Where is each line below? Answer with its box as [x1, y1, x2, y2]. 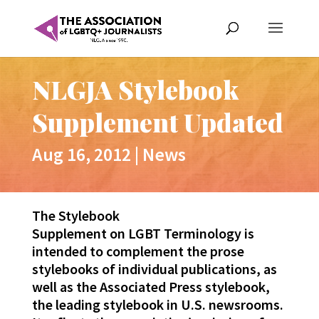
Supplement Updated [31, 105, 283, 140]
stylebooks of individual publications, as [31, 260, 277, 278]
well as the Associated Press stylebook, [31, 278, 270, 296]
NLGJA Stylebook [31, 72, 239, 107]
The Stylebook [31, 206, 120, 225]
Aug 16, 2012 [31, 142, 131, 167]
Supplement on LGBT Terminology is [31, 224, 254, 243]
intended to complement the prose [31, 242, 244, 261]
